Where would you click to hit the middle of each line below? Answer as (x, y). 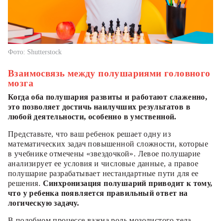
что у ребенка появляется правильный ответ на (98, 193)
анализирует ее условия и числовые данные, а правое (103, 163)
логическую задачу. (44, 203)
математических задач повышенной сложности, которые (108, 144)
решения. (25, 183)
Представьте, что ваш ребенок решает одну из (90, 134)
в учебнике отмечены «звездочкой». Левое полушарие (104, 153)
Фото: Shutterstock (35, 52)
